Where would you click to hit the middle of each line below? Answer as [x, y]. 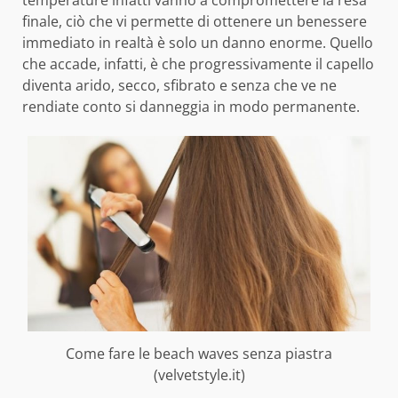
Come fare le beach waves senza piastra [199, 353]
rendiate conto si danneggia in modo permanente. [191, 107]
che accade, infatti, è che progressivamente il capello [198, 64]
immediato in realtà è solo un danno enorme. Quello [198, 43]
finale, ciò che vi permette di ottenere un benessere [195, 22]
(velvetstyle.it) [199, 374]
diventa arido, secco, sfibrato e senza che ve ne [179, 86]
